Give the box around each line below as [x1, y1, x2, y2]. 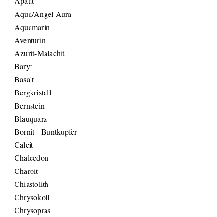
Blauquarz [15, 113, 47, 124]
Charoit [15, 166, 38, 176]
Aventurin [15, 35, 46, 46]
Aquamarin [15, 22, 50, 32]
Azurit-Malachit [15, 48, 65, 59]
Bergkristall [15, 87, 51, 98]
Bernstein [15, 100, 45, 111]
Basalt [15, 74, 34, 85]
